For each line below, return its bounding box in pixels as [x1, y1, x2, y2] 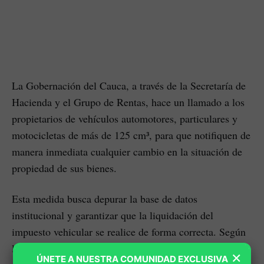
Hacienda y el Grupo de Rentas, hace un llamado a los [12, 94, 245, 109]
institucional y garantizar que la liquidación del [12, 207, 213, 222]
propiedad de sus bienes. [12, 160, 117, 175]
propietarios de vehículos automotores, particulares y [12, 111, 237, 126]
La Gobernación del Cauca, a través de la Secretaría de [12, 78, 246, 93]
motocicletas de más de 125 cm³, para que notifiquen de [12, 127, 250, 142]
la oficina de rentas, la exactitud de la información [12, 240, 225, 255]
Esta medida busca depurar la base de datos [12, 191, 197, 206]
